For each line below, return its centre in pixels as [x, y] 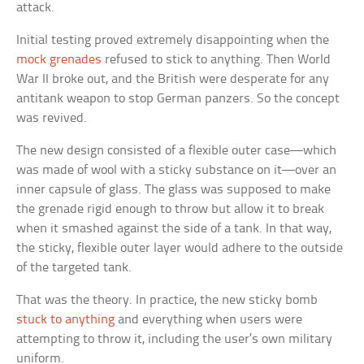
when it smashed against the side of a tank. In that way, [174, 228]
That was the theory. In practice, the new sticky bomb [167, 300]
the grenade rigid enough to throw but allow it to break [171, 209]
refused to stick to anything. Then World [217, 59]
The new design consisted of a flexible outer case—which [177, 150]
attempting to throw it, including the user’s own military [175, 339]
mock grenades [59, 59]
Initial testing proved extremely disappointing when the [173, 40]
